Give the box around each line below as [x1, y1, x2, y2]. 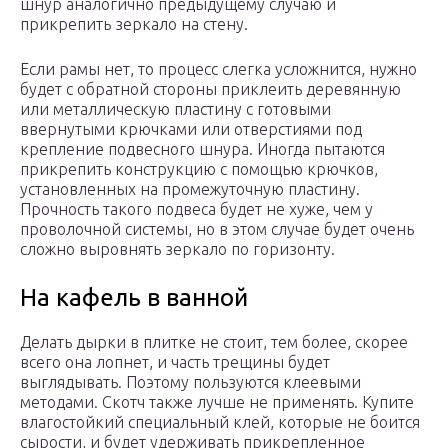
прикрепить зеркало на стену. [20, 15, 248, 34]
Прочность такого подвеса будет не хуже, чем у [20, 200, 373, 219]
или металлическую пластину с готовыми [20, 100, 331, 119]
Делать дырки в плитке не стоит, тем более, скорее [20, 333, 408, 352]
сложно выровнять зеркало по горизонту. [20, 240, 335, 259]
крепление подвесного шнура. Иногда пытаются [20, 140, 385, 159]
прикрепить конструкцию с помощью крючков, [20, 160, 378, 179]
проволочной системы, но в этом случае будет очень [20, 220, 414, 239]
